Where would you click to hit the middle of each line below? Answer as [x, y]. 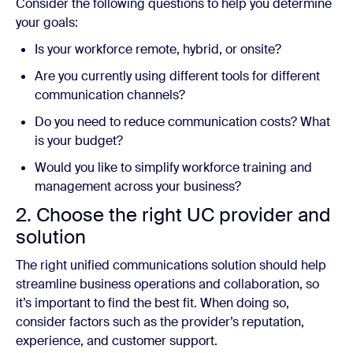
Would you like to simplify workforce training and [173, 167]
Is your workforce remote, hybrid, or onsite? [158, 49]
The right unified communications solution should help [171, 265]
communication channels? [110, 95]
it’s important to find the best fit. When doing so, [152, 303]
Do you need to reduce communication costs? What [182, 121]
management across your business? [139, 186]
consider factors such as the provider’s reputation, [160, 321]
